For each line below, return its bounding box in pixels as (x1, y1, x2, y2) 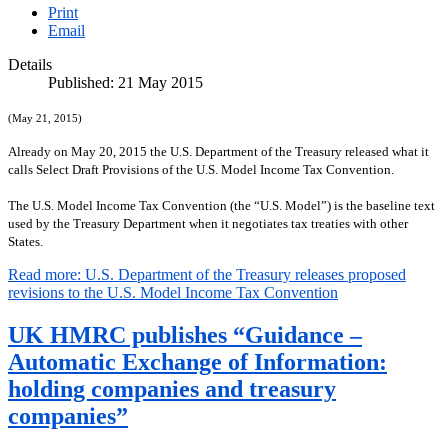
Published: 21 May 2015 (48, 74, 203, 92)
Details (8, 56, 52, 74)
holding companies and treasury (8, 376, 336, 403)
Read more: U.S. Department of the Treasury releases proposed (8, 266, 406, 284)
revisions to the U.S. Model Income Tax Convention (8, 284, 338, 302)
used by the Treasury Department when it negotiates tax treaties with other (8, 216, 408, 232)
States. (8, 234, 43, 250)
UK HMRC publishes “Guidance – (8, 322, 362, 349)
